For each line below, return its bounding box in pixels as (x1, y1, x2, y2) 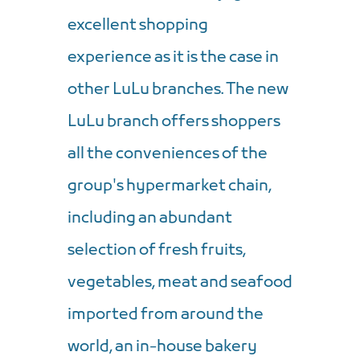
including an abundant (67, 207, 232, 229)
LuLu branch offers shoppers (67, 111, 280, 133)
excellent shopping (67, 14, 208, 36)
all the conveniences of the (67, 143, 268, 165)
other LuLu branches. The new (67, 79, 288, 100)
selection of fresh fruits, (67, 239, 246, 261)
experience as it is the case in (67, 47, 279, 68)
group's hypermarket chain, (67, 175, 272, 197)
